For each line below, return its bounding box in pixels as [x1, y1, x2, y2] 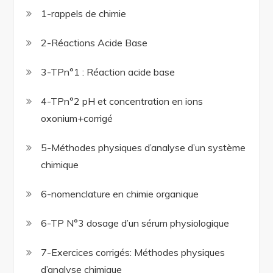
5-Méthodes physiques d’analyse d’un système [41, 141, 246, 154]
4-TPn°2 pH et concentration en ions [41, 95, 204, 108]
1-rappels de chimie [41, 7, 127, 20]
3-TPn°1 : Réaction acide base [41, 66, 175, 79]
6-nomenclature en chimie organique [41, 188, 199, 200]
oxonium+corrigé [41, 112, 113, 125]
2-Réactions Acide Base [41, 37, 148, 49]
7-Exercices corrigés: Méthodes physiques [41, 246, 225, 259]
